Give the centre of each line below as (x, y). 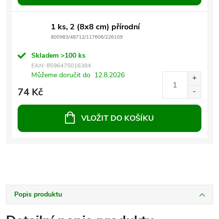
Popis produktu (38, 194)
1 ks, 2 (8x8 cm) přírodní (95, 27)
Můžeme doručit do (61, 75)
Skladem (46, 55)
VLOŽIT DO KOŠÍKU (118, 118)
